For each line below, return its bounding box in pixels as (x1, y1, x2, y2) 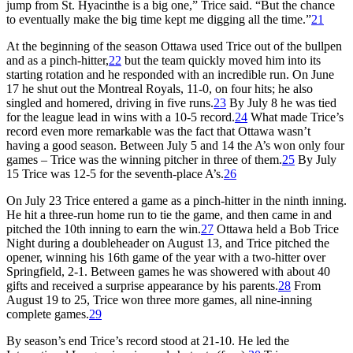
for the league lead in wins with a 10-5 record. (6, 110, 235, 124)
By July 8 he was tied (226, 95, 336, 110)
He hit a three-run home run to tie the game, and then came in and (6, 207, 332, 221)
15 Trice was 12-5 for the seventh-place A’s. (6, 166, 224, 180)
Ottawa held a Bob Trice (214, 221, 339, 236)
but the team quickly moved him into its (121, 53, 321, 67)
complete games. (6, 307, 89, 321)
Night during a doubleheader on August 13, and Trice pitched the (6, 236, 329, 250)
